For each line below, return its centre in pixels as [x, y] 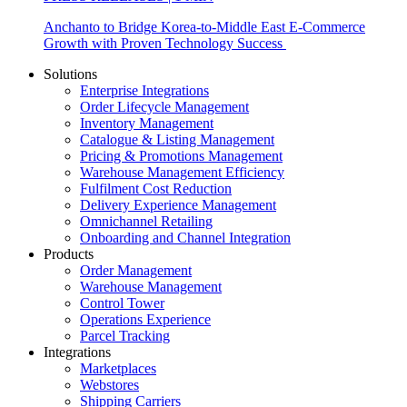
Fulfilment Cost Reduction [156, 188]
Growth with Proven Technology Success [165, 43]
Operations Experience [145, 319]
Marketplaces [118, 368]
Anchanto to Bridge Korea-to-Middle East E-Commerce [204, 26]
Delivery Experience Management [178, 204]
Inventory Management [147, 123]
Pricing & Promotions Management [181, 155]
